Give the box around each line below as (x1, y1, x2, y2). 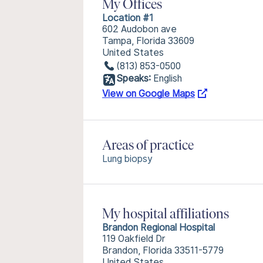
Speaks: (116, 73, 151, 84)
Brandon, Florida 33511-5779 (102, 245, 224, 256)
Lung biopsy (102, 153, 153, 164)
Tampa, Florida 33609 (102, 35, 194, 46)
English (153, 73, 182, 84)
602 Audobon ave (102, 23, 177, 35)
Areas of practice (102, 139, 194, 153)
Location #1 (102, 12, 153, 23)
